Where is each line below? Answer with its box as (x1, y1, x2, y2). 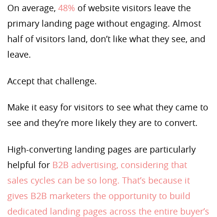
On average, (7, 2, 58, 14)
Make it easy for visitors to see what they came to (7, 101, 208, 113)
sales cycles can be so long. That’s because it (7, 174, 190, 186)
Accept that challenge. (7, 75, 97, 87)
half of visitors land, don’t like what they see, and (7, 33, 205, 45)
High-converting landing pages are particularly (7, 143, 196, 155)
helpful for (7, 158, 52, 170)
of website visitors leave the (75, 2, 191, 14)
